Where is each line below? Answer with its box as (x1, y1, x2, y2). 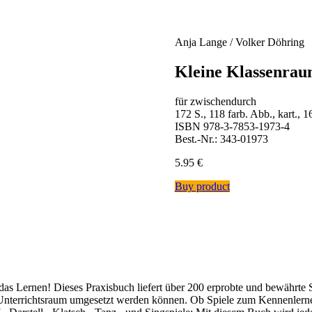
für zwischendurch (174, 95, 256, 107)
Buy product (174, 180, 230, 192)
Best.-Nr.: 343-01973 (174, 133, 268, 145)
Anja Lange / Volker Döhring (174, 36, 304, 49)
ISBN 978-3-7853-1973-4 (174, 120, 290, 132)
